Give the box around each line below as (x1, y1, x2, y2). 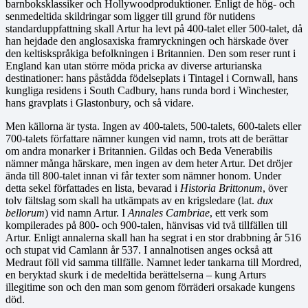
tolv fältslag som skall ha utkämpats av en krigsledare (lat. (5, 194, 257, 206)
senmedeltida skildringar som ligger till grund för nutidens (5, 10, 255, 22)
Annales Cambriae (128, 206, 210, 219)
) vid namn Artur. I (45, 206, 128, 219)
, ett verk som (210, 206, 268, 219)
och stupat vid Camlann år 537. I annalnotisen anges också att (5, 243, 272, 256)
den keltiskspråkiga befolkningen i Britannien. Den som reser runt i (5, 47, 296, 59)
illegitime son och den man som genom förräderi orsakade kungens (5, 280, 295, 293)
